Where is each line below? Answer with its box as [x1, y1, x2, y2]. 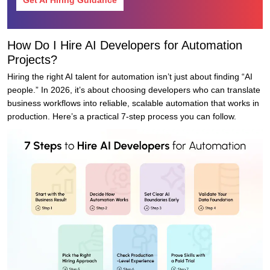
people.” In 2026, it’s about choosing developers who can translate [7, 85, 260, 95]
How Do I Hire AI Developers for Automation [7, 39, 242, 52]
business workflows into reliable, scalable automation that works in [7, 98, 259, 108]
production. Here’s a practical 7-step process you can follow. [7, 111, 236, 122]
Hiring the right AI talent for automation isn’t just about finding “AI [7, 72, 253, 82]
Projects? [7, 53, 57, 67]
